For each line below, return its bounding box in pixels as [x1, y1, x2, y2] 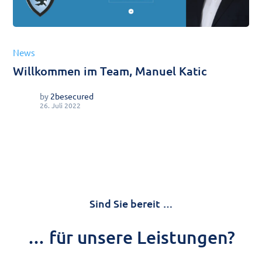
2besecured [50, 91, 94, 102]
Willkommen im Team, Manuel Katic [13, 63, 207, 79]
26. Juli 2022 [40, 101, 81, 111]
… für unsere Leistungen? [27, 226, 235, 249]
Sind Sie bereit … [89, 196, 173, 211]
